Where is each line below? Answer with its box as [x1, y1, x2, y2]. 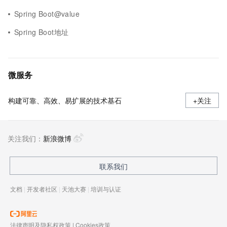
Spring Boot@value [14, 9, 80, 19]
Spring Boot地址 [14, 27, 69, 37]
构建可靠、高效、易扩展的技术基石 [8, 95, 122, 105]
